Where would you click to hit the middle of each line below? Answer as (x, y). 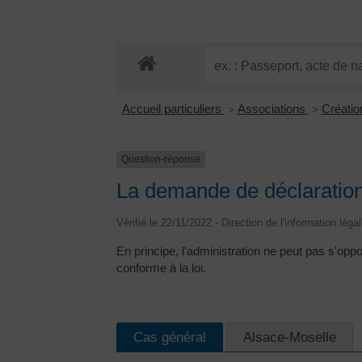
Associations (273, 109)
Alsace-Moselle (290, 337)
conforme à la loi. (161, 268)
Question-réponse (161, 160)
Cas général (170, 337)
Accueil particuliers (173, 109)
